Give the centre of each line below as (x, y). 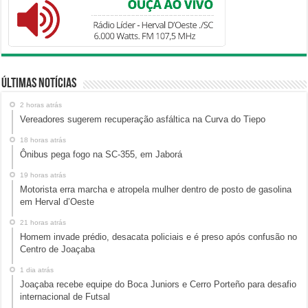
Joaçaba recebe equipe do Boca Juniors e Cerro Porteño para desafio (158, 285)
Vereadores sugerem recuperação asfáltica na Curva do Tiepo (143, 120)
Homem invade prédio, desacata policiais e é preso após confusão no (159, 237)
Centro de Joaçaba (58, 250)
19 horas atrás (43, 175)
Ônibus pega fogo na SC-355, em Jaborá (101, 155)
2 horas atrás (41, 105)
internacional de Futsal (65, 297)
